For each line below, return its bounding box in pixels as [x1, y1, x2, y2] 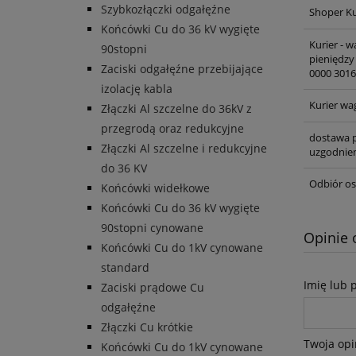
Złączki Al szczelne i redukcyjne [101, 141, 267, 157]
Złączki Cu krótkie [101, 319, 193, 335]
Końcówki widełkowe [101, 180, 210, 196]
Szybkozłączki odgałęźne [101, 2, 230, 17]
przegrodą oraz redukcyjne [101, 121, 244, 137]
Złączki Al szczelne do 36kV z [101, 101, 252, 117]
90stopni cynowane [101, 220, 203, 236]
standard [101, 260, 149, 276]
